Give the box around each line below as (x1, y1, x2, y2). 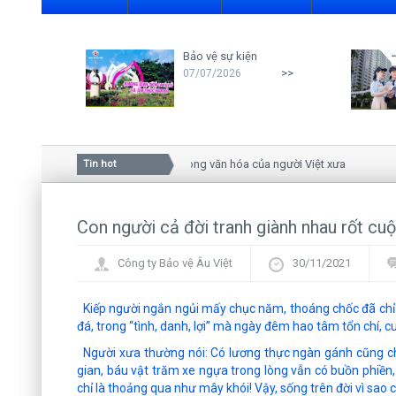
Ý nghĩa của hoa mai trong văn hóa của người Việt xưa (42, 157, 313, 171)
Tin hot (83, 158, 116, 171)
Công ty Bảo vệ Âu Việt (118, 256, 232, 270)
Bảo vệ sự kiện (183, 49, 257, 63)
